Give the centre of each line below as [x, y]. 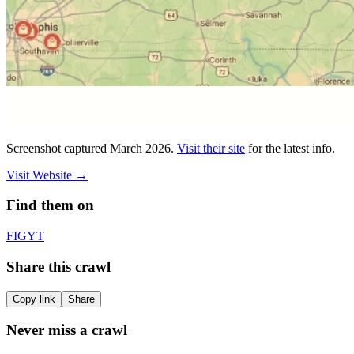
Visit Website [39, 175]
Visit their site [211, 148]
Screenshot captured [58, 148]
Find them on [50, 205]
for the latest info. [292, 148]
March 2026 [140, 148]
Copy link [34, 299]
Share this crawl [58, 266]
